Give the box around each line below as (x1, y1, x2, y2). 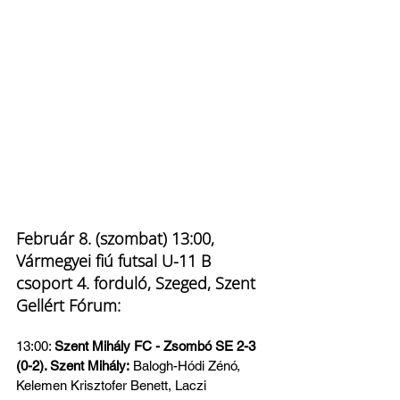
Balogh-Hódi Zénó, (129, 358, 244, 373)
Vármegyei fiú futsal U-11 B (16, 250, 215, 271)
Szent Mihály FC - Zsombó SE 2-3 (54, 338, 259, 354)
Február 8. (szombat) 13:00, (16, 228, 219, 249)
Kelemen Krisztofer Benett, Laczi (16, 378, 210, 393)
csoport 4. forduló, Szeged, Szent (16, 272, 260, 294)
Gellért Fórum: (16, 295, 121, 316)
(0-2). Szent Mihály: (16, 358, 129, 373)
